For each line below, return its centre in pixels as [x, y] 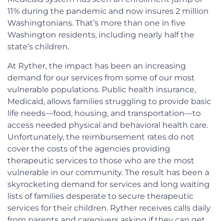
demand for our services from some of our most [101, 77]
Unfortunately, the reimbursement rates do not [101, 137]
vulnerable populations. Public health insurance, [102, 89]
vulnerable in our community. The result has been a [108, 172]
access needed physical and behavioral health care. [108, 125]
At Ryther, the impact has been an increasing [97, 66]
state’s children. [38, 47]
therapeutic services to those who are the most [101, 160]
